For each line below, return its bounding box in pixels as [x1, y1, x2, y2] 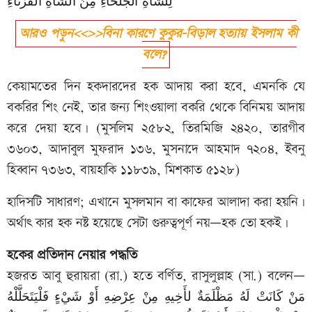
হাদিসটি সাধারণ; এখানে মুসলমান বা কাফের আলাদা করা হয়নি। [7, 193, 305, 212]
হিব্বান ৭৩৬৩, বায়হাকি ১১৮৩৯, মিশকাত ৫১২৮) [7, 161, 240, 180]
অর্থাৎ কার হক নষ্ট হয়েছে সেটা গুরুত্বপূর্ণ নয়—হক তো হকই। [7, 214, 288, 233]
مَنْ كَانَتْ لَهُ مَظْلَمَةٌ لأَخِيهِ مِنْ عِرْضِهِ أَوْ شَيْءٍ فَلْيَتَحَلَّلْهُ [7, 288, 305, 307]
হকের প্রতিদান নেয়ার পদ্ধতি [7, 246, 137, 265]
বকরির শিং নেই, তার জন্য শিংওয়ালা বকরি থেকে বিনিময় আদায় [7, 98, 305, 118]
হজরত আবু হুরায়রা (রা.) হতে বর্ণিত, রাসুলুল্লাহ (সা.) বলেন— [7, 267, 305, 286]
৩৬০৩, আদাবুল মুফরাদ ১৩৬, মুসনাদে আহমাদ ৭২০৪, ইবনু [7, 140, 305, 159]
